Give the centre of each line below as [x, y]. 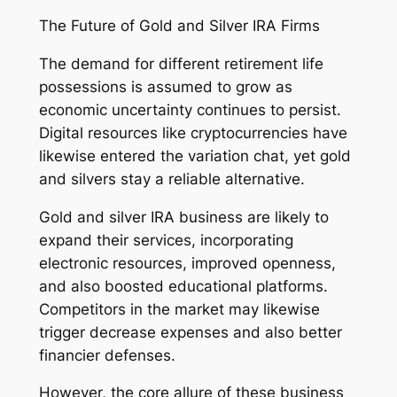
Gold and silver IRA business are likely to [183, 217]
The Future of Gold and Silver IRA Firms [179, 25]
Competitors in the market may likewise [179, 309]
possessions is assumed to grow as [165, 86]
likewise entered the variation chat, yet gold [195, 156]
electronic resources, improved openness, [187, 263]
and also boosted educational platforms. [183, 286]
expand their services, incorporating [166, 240]
